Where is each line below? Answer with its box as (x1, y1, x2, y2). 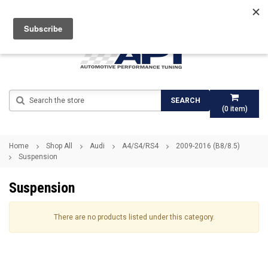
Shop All (46, 142, 72, 150)
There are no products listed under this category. (53, 213, 215, 221)
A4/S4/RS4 (122, 142, 159, 150)
